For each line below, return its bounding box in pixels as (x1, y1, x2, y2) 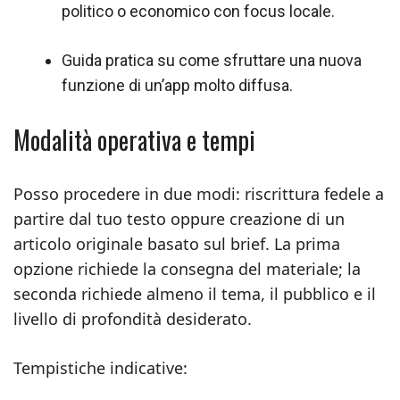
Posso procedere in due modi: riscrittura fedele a (13, 183, 384, 204)
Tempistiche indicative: (13, 357, 187, 379)
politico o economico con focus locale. (62, 2, 335, 21)
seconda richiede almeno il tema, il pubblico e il (13, 283, 376, 304)
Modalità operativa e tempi (13, 121, 255, 158)
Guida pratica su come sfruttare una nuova (62, 51, 362, 70)
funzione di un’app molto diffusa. (62, 76, 293, 95)
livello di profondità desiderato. (13, 308, 252, 329)
